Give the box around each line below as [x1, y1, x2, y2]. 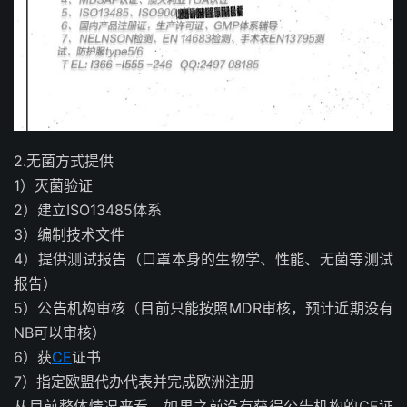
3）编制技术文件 [14, 224, 124, 243]
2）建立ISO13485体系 [14, 200, 162, 219]
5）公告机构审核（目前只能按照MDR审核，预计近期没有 [14, 298, 393, 317]
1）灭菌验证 [14, 175, 93, 194]
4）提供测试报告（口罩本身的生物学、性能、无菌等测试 [14, 249, 393, 268]
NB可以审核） [14, 323, 106, 342]
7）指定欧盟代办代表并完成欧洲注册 [14, 372, 254, 391]
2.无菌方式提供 [14, 151, 114, 170]
